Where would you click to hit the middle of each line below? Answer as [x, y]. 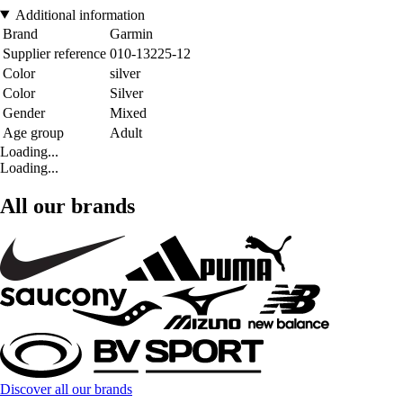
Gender [24, 112]
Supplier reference [54, 53]
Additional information [80, 14]
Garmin [131, 33]
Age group [33, 132]
